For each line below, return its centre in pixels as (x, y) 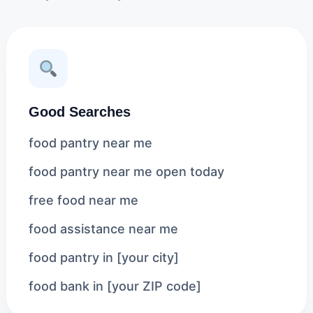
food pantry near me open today (126, 172)
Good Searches (80, 112)
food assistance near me (103, 229)
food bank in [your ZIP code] (115, 286)
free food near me (83, 200)
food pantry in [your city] (104, 257)
